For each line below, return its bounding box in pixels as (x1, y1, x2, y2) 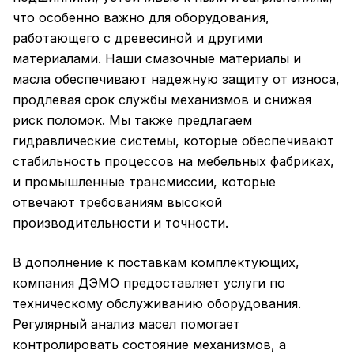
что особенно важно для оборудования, (13, 9, 269, 25)
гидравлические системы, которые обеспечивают (13, 133, 334, 149)
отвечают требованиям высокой (13, 194, 222, 210)
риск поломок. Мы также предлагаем (13, 112, 252, 128)
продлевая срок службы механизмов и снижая (13, 92, 311, 107)
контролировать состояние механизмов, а (13, 337, 286, 352)
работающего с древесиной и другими (13, 30, 262, 46)
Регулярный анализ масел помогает (13, 316, 240, 332)
